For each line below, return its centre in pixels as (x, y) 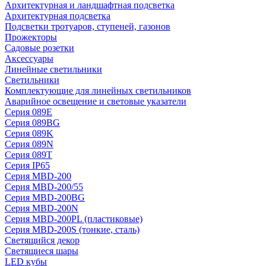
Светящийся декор (42, 240)
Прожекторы (31, 37)
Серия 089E (28, 112)
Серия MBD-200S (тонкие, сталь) (72, 229)
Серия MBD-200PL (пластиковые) (74, 219)
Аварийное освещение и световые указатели (96, 101)
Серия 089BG (32, 123)
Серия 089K (29, 133)
